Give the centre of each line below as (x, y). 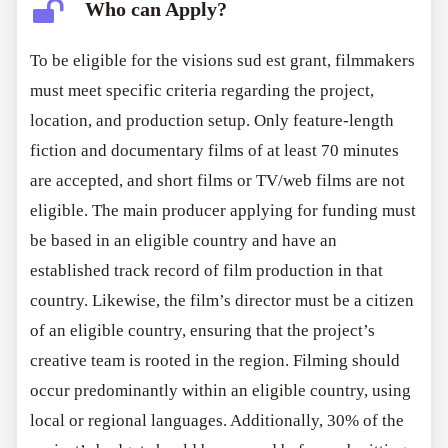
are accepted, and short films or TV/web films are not (218, 181)
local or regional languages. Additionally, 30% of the (217, 421)
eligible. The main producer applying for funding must (223, 211)
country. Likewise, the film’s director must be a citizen (222, 301)
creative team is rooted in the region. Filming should (215, 361)
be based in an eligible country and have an (184, 241)
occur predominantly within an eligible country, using (221, 391)
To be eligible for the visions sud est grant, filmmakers (223, 61)
